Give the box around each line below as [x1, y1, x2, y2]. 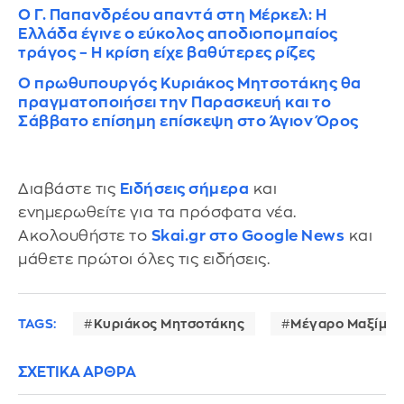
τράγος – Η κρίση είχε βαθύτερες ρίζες [18, 45, 316, 61]
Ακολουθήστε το [18, 228, 151, 244]
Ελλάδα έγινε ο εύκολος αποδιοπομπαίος [18, 26, 338, 42]
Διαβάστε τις [18, 181, 120, 197]
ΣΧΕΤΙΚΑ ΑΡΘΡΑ [18, 364, 136, 380]
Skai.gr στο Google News [151, 228, 344, 244]
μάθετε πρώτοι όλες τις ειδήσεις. [18, 252, 270, 268]
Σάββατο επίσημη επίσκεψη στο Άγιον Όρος [18, 114, 359, 130]
